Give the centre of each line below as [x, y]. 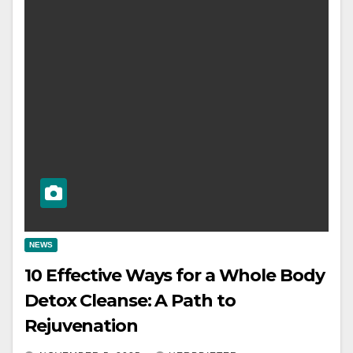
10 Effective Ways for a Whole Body [175, 275]
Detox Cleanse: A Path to [130, 301]
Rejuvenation [81, 326]
